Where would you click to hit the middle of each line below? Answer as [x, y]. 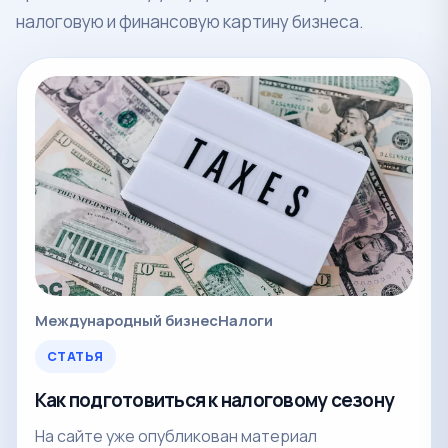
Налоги [245, 319]
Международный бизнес [126, 319]
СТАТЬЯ [75, 356]
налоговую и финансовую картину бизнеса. [190, 21]
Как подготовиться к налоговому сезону [215, 399]
